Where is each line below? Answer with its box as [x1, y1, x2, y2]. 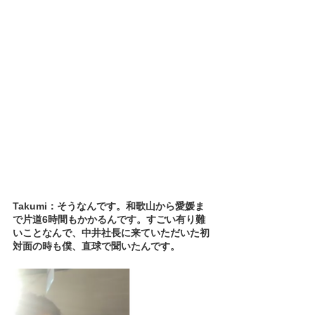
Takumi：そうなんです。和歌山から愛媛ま [13, 200, 205, 212]
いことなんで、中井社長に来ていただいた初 [13, 226, 210, 238]
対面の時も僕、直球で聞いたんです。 [13, 240, 180, 252]
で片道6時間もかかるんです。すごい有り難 [13, 213, 205, 225]
